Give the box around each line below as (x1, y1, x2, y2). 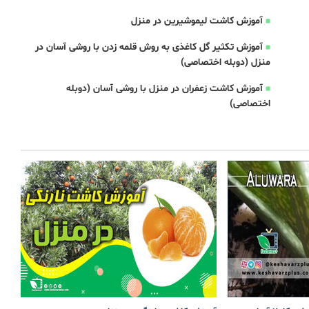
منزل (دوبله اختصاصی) (180, 56, 270, 69)
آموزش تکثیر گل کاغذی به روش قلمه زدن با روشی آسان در (34, 41, 263, 54)
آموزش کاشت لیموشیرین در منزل (130, 14, 263, 28)
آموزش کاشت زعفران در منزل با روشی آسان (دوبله (66, 82, 263, 95)
